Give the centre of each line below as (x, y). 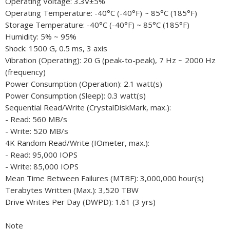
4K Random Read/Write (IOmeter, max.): (77, 143)
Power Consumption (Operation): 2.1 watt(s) (84, 84)
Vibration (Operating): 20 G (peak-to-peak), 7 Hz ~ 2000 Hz (110, 60)
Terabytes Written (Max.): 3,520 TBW (72, 190)
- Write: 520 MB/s (37, 131)
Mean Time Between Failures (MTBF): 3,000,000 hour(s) (104, 178)
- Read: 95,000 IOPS (41, 155)
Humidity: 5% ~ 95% (41, 37)
